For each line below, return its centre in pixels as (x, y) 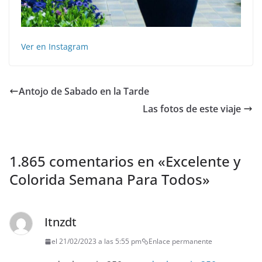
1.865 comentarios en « (87, 161)
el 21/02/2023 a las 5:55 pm (96, 242)
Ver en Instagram (55, 47)
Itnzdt (61, 222)
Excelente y (203, 161)
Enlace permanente (180, 242)
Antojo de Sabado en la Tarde (84, 92)
